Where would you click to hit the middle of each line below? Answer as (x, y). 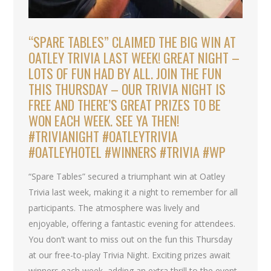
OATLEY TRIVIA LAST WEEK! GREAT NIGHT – (134, 58)
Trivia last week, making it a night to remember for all (133, 192)
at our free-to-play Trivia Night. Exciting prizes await (130, 255)
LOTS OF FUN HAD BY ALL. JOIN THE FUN (125, 73)
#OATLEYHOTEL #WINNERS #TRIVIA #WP (127, 152)
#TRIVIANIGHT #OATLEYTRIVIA (103, 136)
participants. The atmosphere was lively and (114, 208)
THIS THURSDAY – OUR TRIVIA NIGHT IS (127, 89)
